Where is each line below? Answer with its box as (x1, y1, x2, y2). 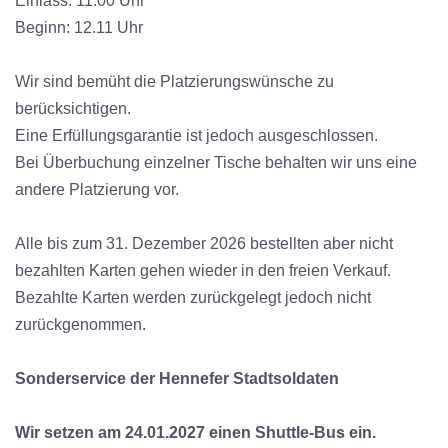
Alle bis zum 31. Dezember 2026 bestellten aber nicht (15, 235, 393, 252)
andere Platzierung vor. (15, 181, 179, 198)
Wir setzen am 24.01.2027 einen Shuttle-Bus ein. (15, 424, 376, 441)
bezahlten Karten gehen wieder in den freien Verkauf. (15, 262, 391, 279)
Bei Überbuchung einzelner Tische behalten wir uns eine (15, 154, 417, 171)
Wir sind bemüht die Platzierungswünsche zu (15, 73, 334, 90)
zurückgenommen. (15, 316, 146, 333)
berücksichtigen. (15, 100, 131, 117)
